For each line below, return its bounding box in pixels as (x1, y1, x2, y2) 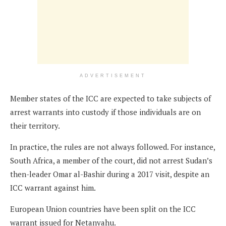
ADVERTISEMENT (80, 73, 146, 79)
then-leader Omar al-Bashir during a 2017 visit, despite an (10, 169, 209, 180)
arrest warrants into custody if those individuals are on (10, 107, 201, 118)
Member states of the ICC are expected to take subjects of (10, 93, 211, 104)
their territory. (10, 121, 60, 131)
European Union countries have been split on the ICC (10, 204, 196, 214)
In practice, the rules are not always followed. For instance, (10, 142, 215, 152)
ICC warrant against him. (10, 183, 96, 193)
